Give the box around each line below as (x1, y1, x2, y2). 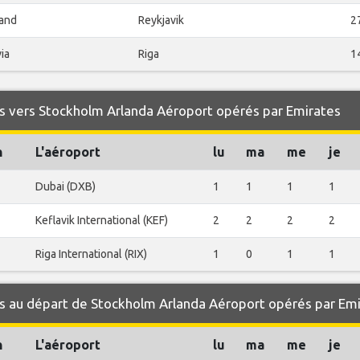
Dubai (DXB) (35, 180, 96, 194)
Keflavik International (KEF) (35, 214, 168, 227)
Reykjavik (138, 14, 184, 27)
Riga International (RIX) (35, 247, 147, 261)
